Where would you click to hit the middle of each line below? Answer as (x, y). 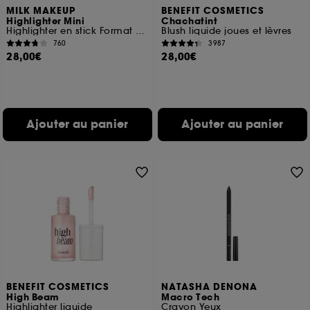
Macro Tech (191, 298)
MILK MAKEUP (41, 11)
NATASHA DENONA (210, 287)
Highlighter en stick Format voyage (140, 31)
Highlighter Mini (46, 21)
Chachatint (190, 21)
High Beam (33, 298)
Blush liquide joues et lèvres (227, 31)
